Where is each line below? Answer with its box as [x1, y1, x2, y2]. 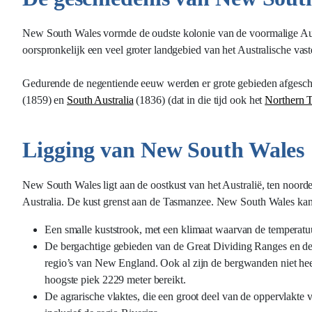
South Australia [67, 94, 134, 106]
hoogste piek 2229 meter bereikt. [45, 274, 186, 286]
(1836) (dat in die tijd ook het [133, 94, 265, 106]
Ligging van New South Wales [22, 137, 305, 162]
